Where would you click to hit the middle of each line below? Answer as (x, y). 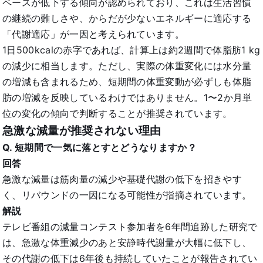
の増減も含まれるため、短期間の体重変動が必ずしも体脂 (127, 81)
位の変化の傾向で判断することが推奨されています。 (117, 113)
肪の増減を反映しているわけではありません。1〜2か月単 (127, 97)
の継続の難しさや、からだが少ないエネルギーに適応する (127, 18)
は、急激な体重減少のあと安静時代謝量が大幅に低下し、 (127, 242)
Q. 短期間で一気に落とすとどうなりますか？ (100, 147)
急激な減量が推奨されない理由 (82, 130)
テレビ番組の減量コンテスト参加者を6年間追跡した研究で (130, 226)
